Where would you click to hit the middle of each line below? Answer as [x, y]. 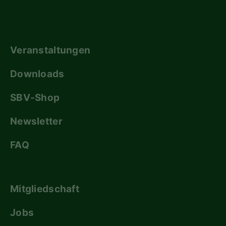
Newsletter [36, 121]
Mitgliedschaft [45, 189]
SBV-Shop [35, 98]
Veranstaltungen [50, 50]
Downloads [37, 74]
